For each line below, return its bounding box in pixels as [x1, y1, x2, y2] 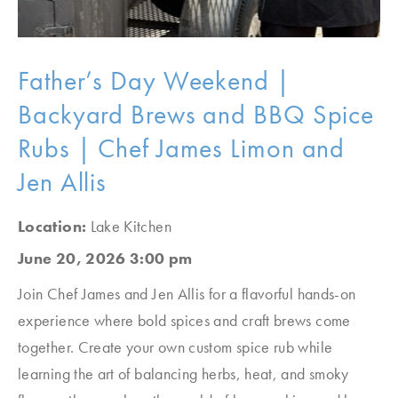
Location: [18, 216, 91, 236]
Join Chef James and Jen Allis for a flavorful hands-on [18, 283, 356, 304]
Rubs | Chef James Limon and [18, 131, 346, 165]
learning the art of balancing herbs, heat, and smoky [18, 363, 349, 384]
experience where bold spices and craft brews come [18, 310, 351, 330]
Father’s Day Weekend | [18, 64, 291, 98]
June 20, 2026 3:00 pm [18, 248, 193, 268]
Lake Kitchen [90, 216, 171, 236]
